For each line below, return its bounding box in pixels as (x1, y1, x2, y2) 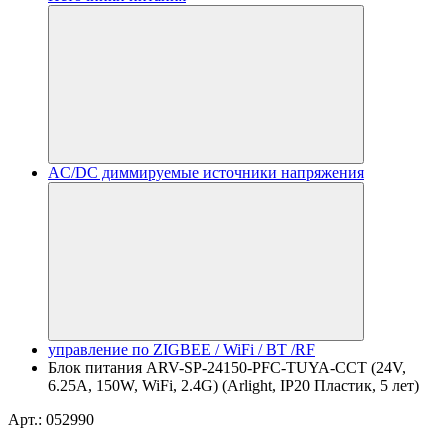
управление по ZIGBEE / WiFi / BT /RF (48, 341, 315, 358)
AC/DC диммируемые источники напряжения (48, 164, 364, 181)
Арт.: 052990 (8, 411, 94, 428)
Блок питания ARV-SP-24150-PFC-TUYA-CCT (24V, (48, 359, 406, 376)
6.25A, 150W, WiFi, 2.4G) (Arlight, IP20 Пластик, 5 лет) (48, 377, 419, 394)
